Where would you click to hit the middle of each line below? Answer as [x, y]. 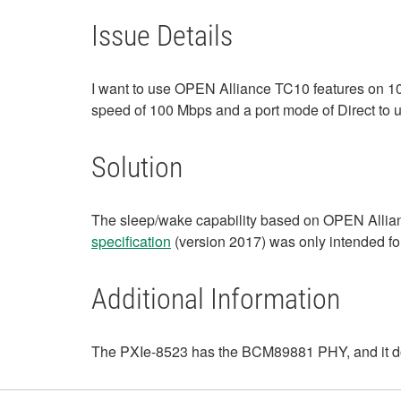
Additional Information [216, 299]
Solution [137, 167]
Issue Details [162, 36]
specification [131, 241]
